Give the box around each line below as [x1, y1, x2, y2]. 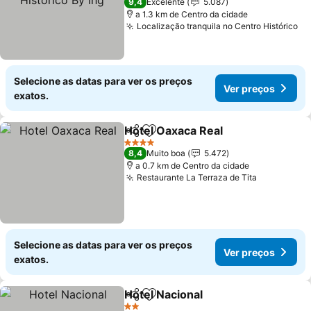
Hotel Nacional [124, 287, 203, 301]
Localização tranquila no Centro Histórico [137, 21, 299, 31]
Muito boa [146, 148, 186, 158]
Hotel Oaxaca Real [124, 124, 224, 137]
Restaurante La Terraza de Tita [137, 172, 258, 183]
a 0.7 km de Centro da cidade [135, 160, 250, 171]
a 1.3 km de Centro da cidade [135, 9, 249, 19]
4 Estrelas [124, 142, 162, 153]
